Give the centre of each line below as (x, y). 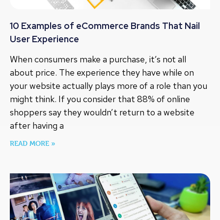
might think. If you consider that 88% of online (100, 99)
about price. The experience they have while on (102, 73)
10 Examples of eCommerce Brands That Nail (105, 26)
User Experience (44, 39)
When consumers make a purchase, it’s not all (98, 59)
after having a (37, 126)
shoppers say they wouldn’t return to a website (102, 112)
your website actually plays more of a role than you (109, 86)
